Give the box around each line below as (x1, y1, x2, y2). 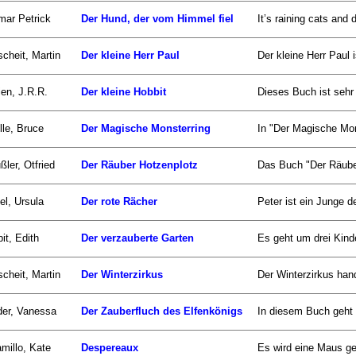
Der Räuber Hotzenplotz (81, 158, 198, 171)
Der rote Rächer (81, 195, 157, 207)
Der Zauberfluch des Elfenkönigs (81, 304, 242, 317)
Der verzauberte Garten (81, 231, 194, 244)
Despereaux (81, 341, 138, 354)
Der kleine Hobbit (81, 85, 166, 98)
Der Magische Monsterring (81, 122, 211, 134)
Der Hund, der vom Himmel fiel (81, 12, 234, 25)
